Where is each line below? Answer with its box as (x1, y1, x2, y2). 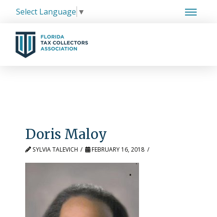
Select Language (16, 6, 76, 17)
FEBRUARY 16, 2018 (90, 145, 145, 154)
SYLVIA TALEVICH (31, 145, 78, 154)
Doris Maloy (25, 125, 107, 143)
